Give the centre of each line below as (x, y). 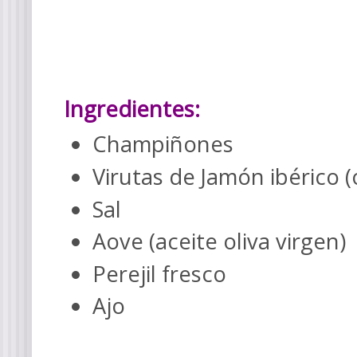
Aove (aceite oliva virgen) (219, 241)
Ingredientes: (132, 109)
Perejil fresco (159, 273)
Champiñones (163, 144)
